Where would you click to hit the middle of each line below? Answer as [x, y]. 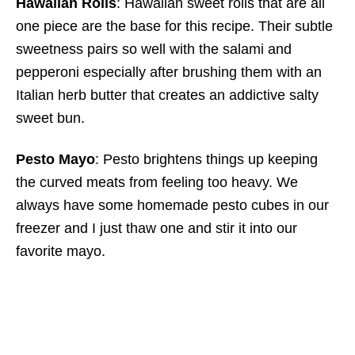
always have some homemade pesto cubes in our [172, 205]
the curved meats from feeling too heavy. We [157, 182]
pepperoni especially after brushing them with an [169, 72]
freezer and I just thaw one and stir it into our [157, 228]
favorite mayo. [61, 251]
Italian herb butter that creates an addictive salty [167, 95]
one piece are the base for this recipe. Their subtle [174, 26]
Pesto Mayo [55, 159]
